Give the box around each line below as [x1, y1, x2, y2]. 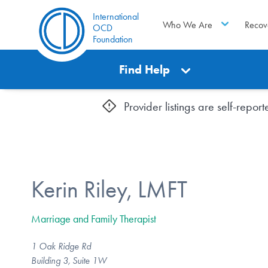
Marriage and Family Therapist [31, 212, 156, 226]
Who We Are [162, 19, 212, 31]
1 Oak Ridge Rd [31, 240, 91, 252]
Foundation [93, 33, 133, 45]
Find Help [119, 62, 170, 77]
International [93, 11, 139, 22]
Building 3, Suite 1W [31, 254, 106, 266]
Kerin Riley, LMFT [31, 175, 187, 203]
